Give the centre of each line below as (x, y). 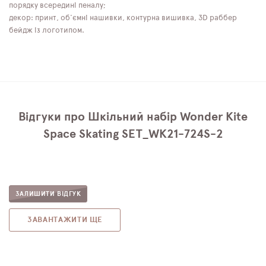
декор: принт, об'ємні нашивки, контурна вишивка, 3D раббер (123, 18)
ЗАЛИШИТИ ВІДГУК (48, 194)
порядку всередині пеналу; (57, 5)
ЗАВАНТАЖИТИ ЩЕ (65, 220)
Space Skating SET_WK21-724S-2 (133, 134)
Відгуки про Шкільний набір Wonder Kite (133, 117)
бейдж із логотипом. (47, 30)
